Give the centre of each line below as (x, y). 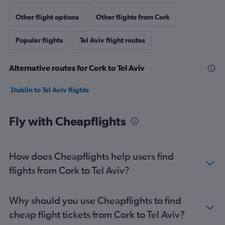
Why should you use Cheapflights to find (95, 200)
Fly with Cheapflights (68, 121)
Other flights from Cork (133, 17)
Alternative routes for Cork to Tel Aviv (77, 68)
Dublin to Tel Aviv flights (50, 90)
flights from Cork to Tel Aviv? (69, 170)
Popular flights (39, 40)
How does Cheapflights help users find (91, 156)
